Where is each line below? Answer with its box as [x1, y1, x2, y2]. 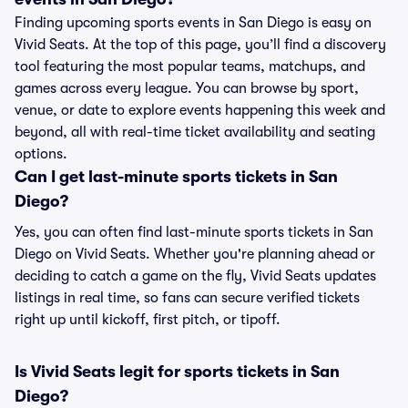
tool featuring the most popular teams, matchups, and [15, 58, 365, 75]
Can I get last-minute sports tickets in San [15, 168, 338, 186]
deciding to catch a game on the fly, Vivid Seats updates [15, 268, 376, 284]
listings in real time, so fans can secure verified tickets [15, 290, 360, 306]
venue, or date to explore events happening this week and [15, 102, 385, 118]
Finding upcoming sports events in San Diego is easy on [15, 15, 372, 31]
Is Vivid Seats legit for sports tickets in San [15, 362, 340, 381]
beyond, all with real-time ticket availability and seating [15, 124, 375, 140]
